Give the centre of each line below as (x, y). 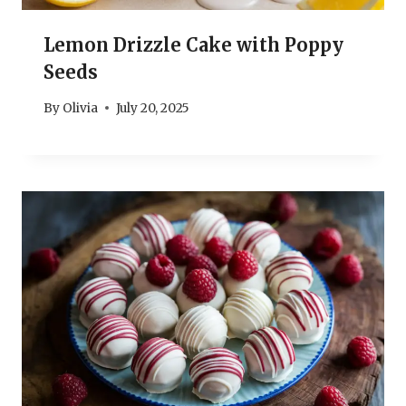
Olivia (81, 108)
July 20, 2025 (153, 108)
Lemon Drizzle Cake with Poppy (193, 44)
